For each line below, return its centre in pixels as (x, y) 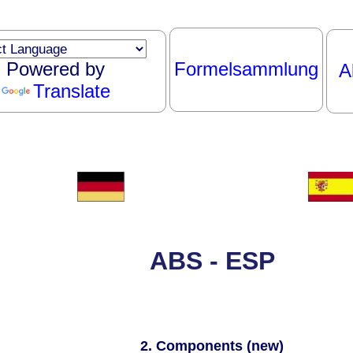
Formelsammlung (246, 69)
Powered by (56, 69)
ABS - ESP (212, 261)
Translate (71, 91)
